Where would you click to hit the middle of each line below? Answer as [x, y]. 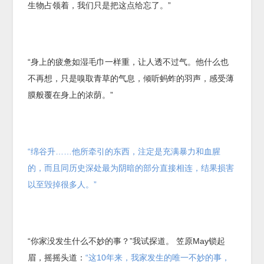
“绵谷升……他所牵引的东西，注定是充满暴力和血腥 [124, 151]
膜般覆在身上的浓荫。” [71, 95]
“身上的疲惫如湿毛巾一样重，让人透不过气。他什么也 [128, 62]
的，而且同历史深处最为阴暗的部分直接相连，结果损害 [131, 168]
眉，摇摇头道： [57, 257]
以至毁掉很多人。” [62, 184]
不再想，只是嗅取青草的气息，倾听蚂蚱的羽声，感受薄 [131, 78]
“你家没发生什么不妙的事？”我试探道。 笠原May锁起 [127, 241]
